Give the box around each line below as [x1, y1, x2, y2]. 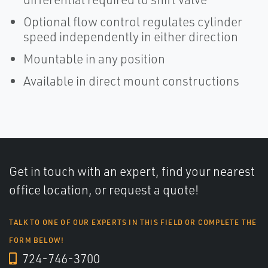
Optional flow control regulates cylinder [23, 14, 242, 29]
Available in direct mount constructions [23, 73, 239, 89]
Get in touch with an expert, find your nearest [9, 163, 255, 179]
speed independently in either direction [23, 29, 238, 44]
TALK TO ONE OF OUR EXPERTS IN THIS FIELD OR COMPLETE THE [9, 218, 257, 227]
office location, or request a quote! [9, 182, 199, 197]
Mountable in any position [23, 51, 165, 66]
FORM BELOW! [9, 236, 65, 245]
